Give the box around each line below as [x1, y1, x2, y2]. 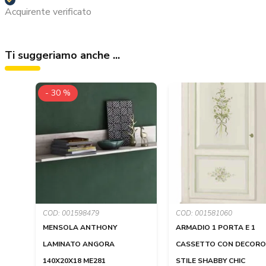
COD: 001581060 [176, 208, 232, 218]
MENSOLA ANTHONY [43, 223, 117, 233]
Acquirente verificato [5, 5, 91, 19]
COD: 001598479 [43, 208, 99, 218]
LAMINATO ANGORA [43, 239, 115, 249]
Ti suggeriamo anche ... [5, 48, 120, 63]
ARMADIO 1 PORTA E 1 [176, 223, 255, 233]
